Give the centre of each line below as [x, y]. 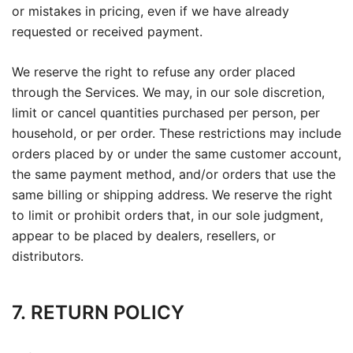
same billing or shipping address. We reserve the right [172, 195]
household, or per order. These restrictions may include [176, 133]
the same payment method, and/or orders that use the [174, 174]
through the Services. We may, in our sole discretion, [168, 92]
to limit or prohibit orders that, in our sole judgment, [167, 215]
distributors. [48, 256]
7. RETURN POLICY [98, 312]
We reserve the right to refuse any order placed [154, 72]
